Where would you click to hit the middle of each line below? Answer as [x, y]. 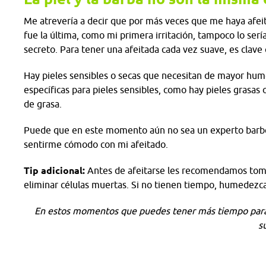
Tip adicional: [54, 170]
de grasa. [45, 104]
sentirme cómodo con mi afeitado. [96, 144]
